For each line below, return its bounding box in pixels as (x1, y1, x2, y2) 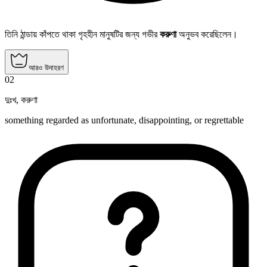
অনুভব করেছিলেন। (176, 29, 238, 40)
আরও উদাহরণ (29, 63, 64, 73)
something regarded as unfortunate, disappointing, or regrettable (5, 115, 244, 126)
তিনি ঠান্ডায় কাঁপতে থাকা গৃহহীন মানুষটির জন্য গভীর (5, 29, 160, 40)
